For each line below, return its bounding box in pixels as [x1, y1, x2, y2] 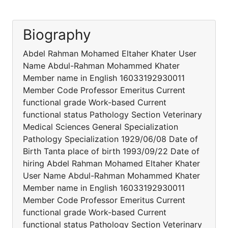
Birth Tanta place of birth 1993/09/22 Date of [23, 146, 199, 156]
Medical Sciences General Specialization [23, 122, 178, 132]
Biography [23, 26, 91, 43]
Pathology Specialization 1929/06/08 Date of [23, 134, 198, 144]
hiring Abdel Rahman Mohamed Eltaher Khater [23, 158, 200, 168]
